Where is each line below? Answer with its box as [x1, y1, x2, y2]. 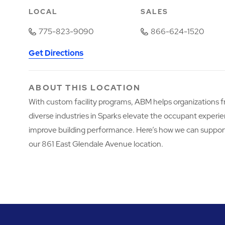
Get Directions [29, 48, 84, 59]
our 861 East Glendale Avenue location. [29, 139, 164, 150]
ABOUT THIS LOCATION [29, 82, 141, 93]
